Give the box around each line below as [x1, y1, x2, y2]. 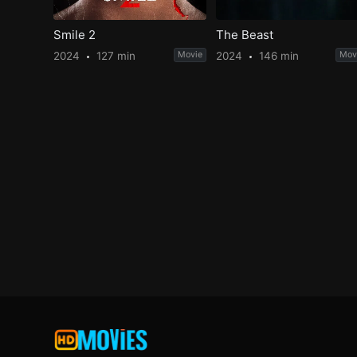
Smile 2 [53, 26, 96, 42]
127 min [93, 49, 136, 63]
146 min [255, 49, 299, 63]
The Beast [215, 26, 273, 42]
